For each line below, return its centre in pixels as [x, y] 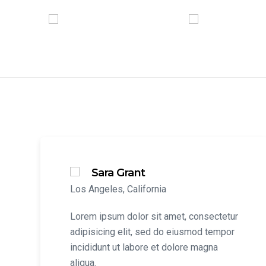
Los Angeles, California [118, 189]
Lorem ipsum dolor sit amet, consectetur [154, 216]
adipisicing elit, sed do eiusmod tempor [152, 232]
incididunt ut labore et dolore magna [144, 247]
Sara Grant [118, 173]
